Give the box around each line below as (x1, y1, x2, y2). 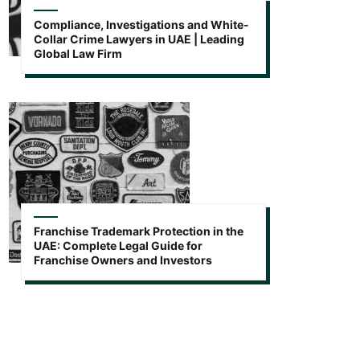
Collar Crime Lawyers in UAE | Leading (34, 31, 244, 46)
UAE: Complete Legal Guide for (34, 238, 202, 252)
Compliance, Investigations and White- (34, 17, 249, 31)
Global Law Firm (34, 46, 122, 60)
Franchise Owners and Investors (34, 252, 212, 267)
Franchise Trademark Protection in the (34, 223, 243, 238)
